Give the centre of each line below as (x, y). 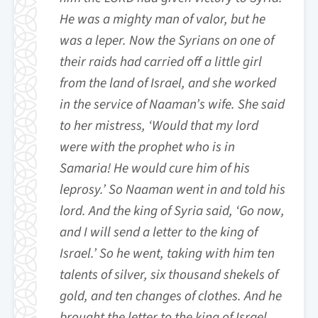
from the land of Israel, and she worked (168, 83)
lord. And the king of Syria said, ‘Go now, (172, 211)
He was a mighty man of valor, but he (163, 19)
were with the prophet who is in (147, 147)
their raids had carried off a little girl (161, 62)
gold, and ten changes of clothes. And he (171, 296)
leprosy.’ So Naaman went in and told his (172, 190)
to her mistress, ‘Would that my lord (159, 126)
